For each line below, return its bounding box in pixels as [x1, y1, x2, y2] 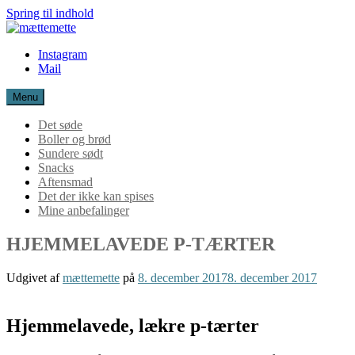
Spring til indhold [6, 6, 94, 20]
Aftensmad [38, 175, 93, 189]
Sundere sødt [38, 147, 103, 160]
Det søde [38, 118, 82, 132]
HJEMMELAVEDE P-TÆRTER [6, 233, 275, 254]
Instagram [38, 48, 87, 61]
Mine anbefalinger [38, 204, 129, 217]
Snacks [38, 161, 74, 174]
